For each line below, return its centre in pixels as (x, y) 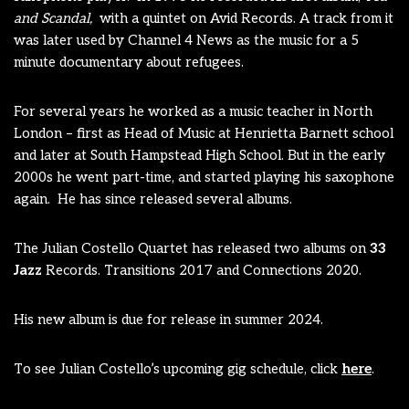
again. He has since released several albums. (153, 199)
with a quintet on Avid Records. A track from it (245, 18)
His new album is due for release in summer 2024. (168, 320)
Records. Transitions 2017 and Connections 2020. (205, 270)
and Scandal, (55, 18)
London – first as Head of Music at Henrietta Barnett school (204, 133)
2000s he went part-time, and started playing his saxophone (204, 177)
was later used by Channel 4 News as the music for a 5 (186, 40)
